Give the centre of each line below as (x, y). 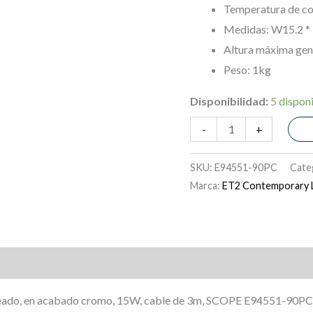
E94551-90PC (246, 167)
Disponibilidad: (229, 101)
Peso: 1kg (247, 69)
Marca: (206, 185)
